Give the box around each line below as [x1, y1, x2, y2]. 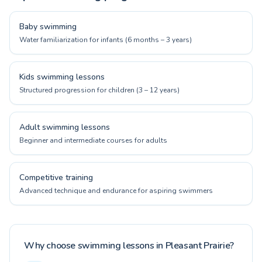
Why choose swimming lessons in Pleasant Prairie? [24, 239, 234, 252]
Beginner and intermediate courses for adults [19, 136, 167, 145]
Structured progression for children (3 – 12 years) [19, 85, 180, 95]
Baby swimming [19, 21, 77, 32]
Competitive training [19, 172, 93, 183]
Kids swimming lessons [19, 71, 105, 82]
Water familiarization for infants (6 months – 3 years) [19, 35, 192, 44]
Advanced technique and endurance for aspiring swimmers [19, 186, 213, 195]
